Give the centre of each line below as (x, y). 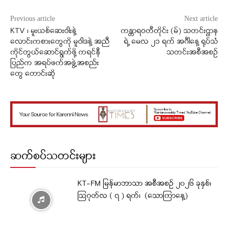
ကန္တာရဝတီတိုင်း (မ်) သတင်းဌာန (169, 32)
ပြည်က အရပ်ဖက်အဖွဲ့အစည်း (54, 64)
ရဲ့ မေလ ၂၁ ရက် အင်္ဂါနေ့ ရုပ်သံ (170, 42)
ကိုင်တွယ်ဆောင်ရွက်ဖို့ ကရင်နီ (55, 53)
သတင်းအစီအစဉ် (192, 53)
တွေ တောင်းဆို (33, 74)
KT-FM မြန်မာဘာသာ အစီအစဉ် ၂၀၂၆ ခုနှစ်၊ (145, 184)
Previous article (33, 19)
